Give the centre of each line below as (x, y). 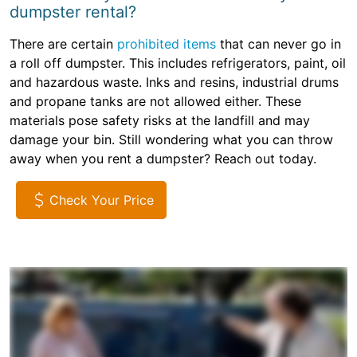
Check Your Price (102, 200)
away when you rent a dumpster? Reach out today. (163, 159)
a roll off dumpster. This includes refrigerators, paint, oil (178, 63)
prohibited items (167, 44)
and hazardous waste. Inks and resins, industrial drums (174, 82)
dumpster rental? (73, 12)
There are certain (63, 44)
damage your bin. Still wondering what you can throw (171, 140)
